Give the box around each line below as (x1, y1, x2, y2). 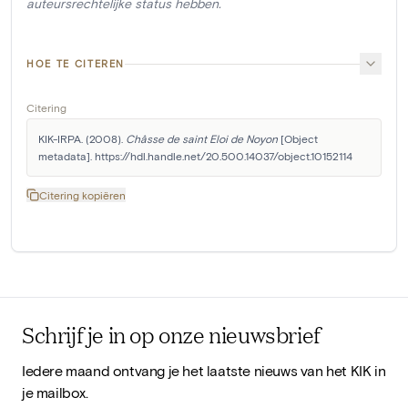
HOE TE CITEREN (26, 57, 126, 70)
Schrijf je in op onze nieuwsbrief (22, 318, 321, 350)
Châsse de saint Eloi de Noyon (126, 132, 278, 146)
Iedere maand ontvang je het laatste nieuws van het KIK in (22, 361, 386, 379)
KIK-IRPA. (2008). (38, 132, 126, 146)
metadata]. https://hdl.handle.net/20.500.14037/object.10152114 (38, 149, 352, 163)
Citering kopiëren (39, 189, 126, 202)
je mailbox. (22, 382, 88, 401)
